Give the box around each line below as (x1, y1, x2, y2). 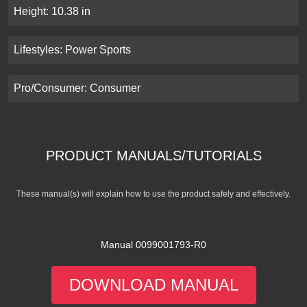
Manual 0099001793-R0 (101, 239, 206, 250)
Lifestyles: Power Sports (14, 44, 131, 56)
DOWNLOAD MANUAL (69, 275, 238, 294)
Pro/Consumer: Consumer (14, 82, 140, 94)
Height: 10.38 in (14, 5, 90, 17)
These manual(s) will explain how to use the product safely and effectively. (16, 189, 291, 199)
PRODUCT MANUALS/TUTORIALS (45, 148, 262, 163)
